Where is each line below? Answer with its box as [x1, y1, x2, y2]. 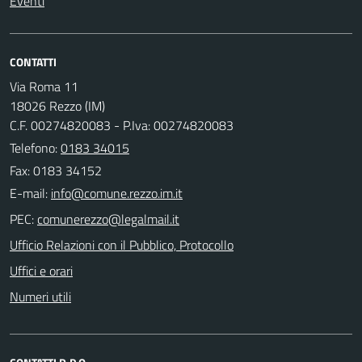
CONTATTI [10, 53, 57, 70]
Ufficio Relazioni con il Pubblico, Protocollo [10, 234, 234, 255]
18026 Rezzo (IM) [10, 95, 105, 116]
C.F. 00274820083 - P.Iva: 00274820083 [10, 115, 234, 135]
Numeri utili [10, 286, 71, 306]
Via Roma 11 [10, 76, 78, 96]
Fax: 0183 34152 [10, 160, 102, 180]
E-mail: [10, 183, 48, 203]
